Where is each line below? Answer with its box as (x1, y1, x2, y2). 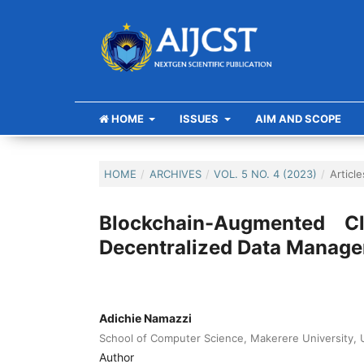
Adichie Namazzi (99, 310, 192, 325)
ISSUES (180, 111, 222, 125)
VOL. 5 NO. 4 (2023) (214, 167, 318, 180)
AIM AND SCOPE (254, 111, 341, 125)
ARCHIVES (149, 167, 201, 180)
